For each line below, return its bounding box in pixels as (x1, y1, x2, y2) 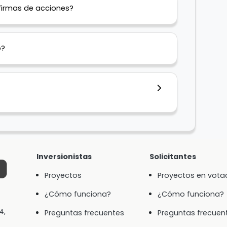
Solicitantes (149, 152, 196, 162)
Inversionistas (36, 152, 92, 162)
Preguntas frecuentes (44, 208, 124, 218)
